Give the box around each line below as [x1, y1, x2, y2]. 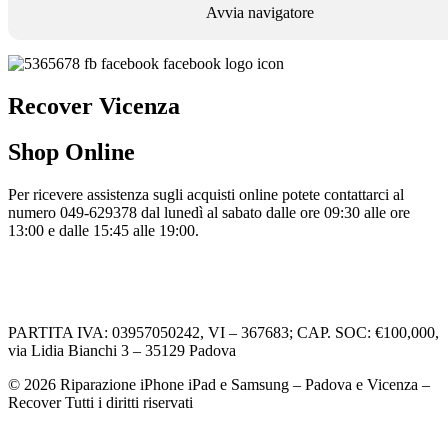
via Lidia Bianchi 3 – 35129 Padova [8, 342, 236, 360]
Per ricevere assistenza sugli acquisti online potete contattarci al [8, 186, 404, 204]
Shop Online [8, 139, 135, 166]
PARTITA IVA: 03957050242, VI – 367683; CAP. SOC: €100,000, [8, 324, 439, 342]
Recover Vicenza [8, 92, 180, 119]
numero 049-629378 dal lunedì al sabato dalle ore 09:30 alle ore [8, 204, 410, 222]
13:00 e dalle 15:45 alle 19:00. [8, 222, 199, 240]
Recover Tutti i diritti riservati [8, 394, 193, 412]
